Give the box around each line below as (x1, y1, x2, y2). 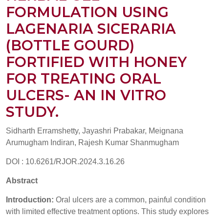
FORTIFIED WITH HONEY (6, 53, 187, 70)
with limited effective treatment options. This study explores (6, 207, 209, 216)
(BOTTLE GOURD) (6, 37, 134, 54)
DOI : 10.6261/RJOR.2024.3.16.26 (6, 157, 125, 166)
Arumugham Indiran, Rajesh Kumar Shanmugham (6, 138, 179, 147)
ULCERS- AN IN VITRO (6, 87, 166, 104)
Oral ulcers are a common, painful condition (56, 196, 206, 204)
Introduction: (6, 196, 56, 204)
